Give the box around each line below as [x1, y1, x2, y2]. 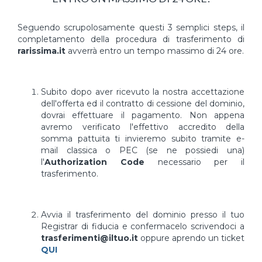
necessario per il [144, 157, 244, 167]
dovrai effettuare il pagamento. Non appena [41, 110, 244, 120]
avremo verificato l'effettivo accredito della [41, 122, 244, 132]
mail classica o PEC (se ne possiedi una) [41, 145, 244, 156]
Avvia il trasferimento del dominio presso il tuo [41, 209, 244, 220]
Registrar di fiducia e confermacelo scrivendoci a [41, 221, 244, 232]
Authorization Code [44, 157, 144, 167]
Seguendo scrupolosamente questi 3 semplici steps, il [18, 22, 244, 33]
